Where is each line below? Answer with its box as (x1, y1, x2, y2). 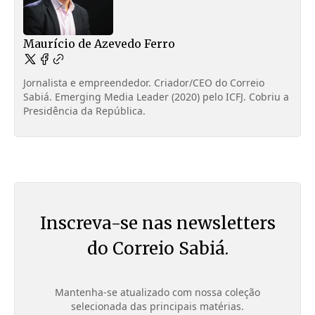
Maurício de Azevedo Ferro (23, 37, 175, 51)
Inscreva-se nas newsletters (39, 212, 276, 235)
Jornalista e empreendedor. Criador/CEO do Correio (23, 76, 264, 90)
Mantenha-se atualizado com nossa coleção (55, 285, 260, 300)
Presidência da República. (23, 104, 146, 118)
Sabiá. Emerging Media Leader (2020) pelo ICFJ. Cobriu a (23, 90, 289, 104)
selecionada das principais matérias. (71, 300, 244, 314)
